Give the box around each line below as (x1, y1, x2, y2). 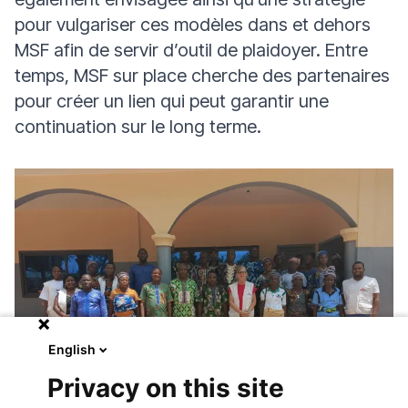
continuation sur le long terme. (15, 116, 261, 138)
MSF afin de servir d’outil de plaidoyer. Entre (15, 39, 368, 61)
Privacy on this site (47, 372, 284, 403)
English (48, 342, 96, 357)
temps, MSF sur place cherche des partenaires (15, 65, 390, 87)
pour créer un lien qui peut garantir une (15, 90, 329, 112)
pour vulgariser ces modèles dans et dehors (15, 14, 371, 36)
